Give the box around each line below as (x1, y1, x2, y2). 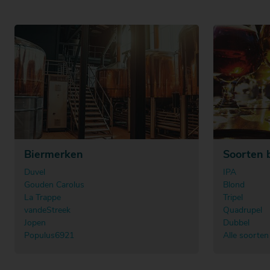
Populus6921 (24, 231, 74, 240)
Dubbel (223, 218, 250, 228)
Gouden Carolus (24, 180, 84, 190)
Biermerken (24, 149, 83, 161)
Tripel (223, 193, 243, 202)
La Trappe (24, 193, 61, 202)
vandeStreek (24, 206, 71, 215)
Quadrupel (223, 206, 262, 215)
